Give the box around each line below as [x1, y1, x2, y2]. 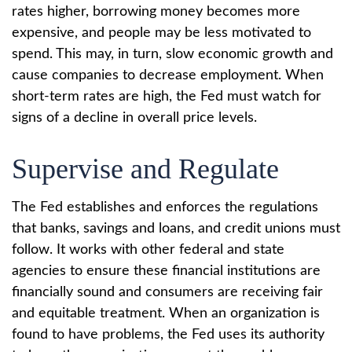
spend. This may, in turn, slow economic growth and [12, 47, 333, 61]
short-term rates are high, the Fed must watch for [12, 90, 321, 104]
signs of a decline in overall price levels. [12, 111, 257, 125]
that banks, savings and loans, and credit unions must [12, 222, 340, 236]
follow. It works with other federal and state [12, 243, 284, 257]
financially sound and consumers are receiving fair [12, 285, 323, 299]
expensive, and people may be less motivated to [12, 26, 311, 40]
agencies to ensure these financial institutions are [12, 264, 321, 278]
